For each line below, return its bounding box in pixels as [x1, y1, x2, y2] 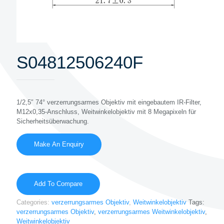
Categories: [16, 198, 51, 206]
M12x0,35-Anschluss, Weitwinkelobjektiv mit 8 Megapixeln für [16, 108, 196, 115]
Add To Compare [34, 180, 82, 187]
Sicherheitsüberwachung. [16, 117, 89, 125]
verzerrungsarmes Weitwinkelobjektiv [98, 208, 205, 215]
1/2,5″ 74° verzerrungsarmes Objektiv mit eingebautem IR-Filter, [16, 98, 201, 106]
